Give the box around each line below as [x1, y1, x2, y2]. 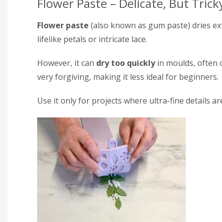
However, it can [37, 57, 96, 68]
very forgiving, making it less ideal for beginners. [37, 71, 219, 82]
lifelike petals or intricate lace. [37, 33, 147, 45]
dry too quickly [96, 57, 155, 68]
